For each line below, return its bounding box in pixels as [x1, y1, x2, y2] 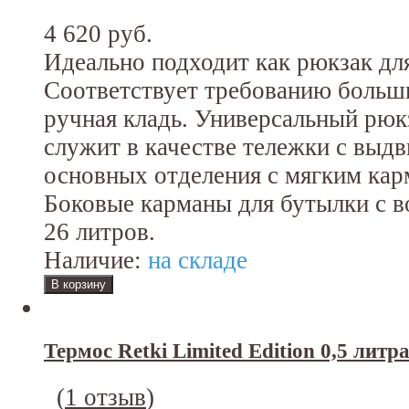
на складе [142, 246, 247, 274]
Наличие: [44, 246, 142, 274]
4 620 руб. [44, 19, 152, 47]
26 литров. [44, 217, 155, 246]
